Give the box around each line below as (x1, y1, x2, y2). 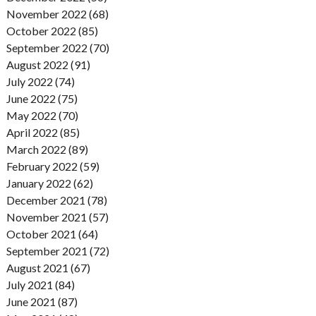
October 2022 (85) (6, 23, 98, 37)
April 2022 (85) (6, 125, 80, 139)
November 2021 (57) (6, 209, 109, 224)
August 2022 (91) (6, 57, 90, 71)
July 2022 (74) (6, 74, 75, 88)
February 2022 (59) (6, 159, 99, 173)
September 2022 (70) (6, 40, 109, 54)
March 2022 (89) (6, 142, 88, 156)
